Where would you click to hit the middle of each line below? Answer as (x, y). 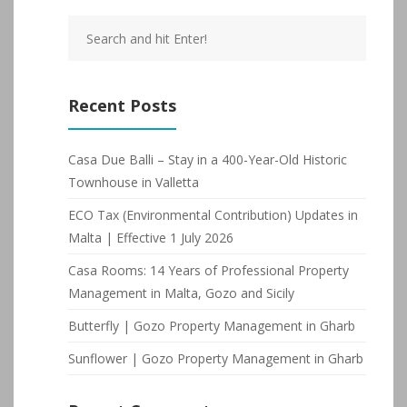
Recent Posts (122, 105)
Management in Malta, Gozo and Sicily (181, 293)
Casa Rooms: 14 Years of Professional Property (208, 270)
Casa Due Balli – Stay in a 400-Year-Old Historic (208, 159)
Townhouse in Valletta (134, 182)
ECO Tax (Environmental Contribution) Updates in (213, 215)
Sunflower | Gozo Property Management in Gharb (216, 358)
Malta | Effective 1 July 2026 (151, 238)
